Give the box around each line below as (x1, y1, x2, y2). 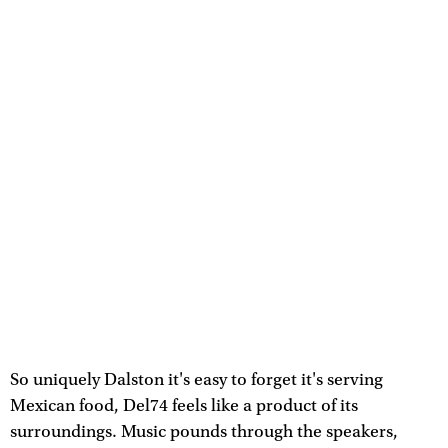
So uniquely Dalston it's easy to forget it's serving (10, 370, 383, 391)
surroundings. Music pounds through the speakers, (10, 422, 398, 443)
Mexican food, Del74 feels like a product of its (10, 396, 358, 417)
